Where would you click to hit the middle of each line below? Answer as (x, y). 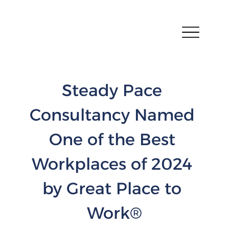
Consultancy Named (114, 114)
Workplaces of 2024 (114, 164)
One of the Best (114, 139)
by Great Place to (114, 188)
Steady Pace (114, 90)
